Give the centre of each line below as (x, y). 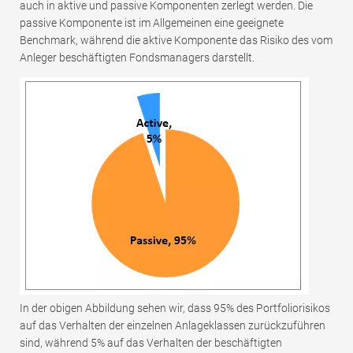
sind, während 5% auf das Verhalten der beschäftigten (151, 342)
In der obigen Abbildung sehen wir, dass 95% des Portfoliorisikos (175, 308)
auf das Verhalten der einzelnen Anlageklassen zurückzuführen (173, 325)
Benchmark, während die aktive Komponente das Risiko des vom (176, 40)
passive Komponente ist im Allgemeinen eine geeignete (152, 22)
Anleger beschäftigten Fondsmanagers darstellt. (137, 57)
